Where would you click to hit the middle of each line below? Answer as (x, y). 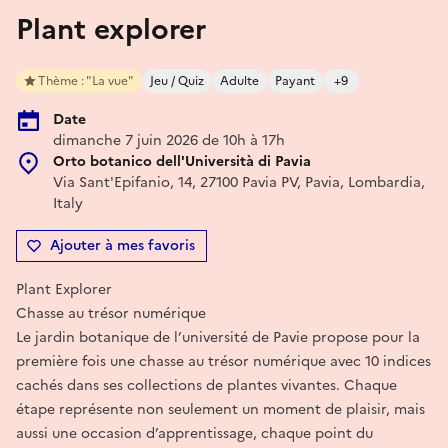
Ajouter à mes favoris (122, 245)
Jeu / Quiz (177, 80)
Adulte (239, 80)
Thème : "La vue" (86, 80)
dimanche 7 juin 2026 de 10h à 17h (169, 140)
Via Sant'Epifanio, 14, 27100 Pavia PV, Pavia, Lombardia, (239, 182)
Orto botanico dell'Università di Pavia (182, 161)
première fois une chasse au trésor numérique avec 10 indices (223, 361)
